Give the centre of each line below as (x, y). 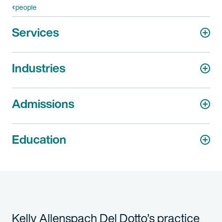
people (26, 7)
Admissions (43, 104)
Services (35, 32)
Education (39, 139)
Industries (39, 68)
